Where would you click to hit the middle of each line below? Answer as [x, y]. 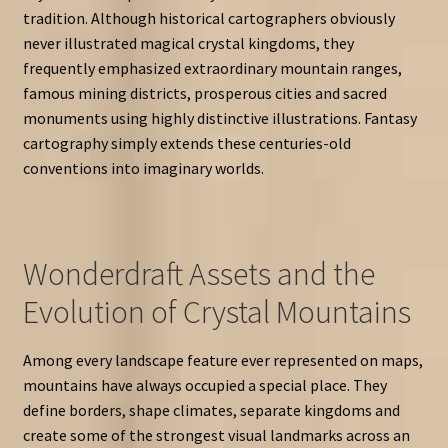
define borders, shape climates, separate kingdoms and [211, 409]
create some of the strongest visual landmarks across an [216, 434]
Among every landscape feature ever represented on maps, [222, 359]
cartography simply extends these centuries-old [186, 143]
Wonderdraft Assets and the [198, 273]
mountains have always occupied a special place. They [204, 384]
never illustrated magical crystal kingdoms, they [188, 43]
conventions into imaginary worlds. [143, 168]
